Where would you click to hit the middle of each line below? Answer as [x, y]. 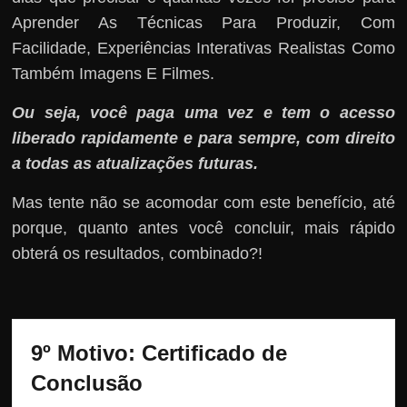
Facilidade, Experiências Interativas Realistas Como [203, 48]
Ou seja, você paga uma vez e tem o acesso [203, 112]
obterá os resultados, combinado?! [138, 253]
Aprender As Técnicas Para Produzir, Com [203, 22]
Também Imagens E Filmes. [114, 73]
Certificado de [215, 352]
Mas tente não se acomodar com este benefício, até [203, 202]
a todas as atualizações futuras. [135, 163]
